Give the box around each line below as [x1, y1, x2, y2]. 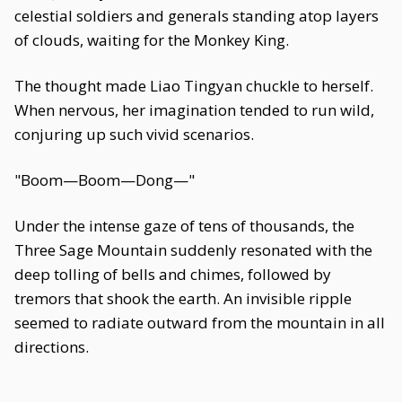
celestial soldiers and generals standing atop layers [14, 5, 379, 26]
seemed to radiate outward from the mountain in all [14, 312, 385, 333]
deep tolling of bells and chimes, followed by [14, 264, 331, 284]
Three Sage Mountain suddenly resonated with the [14, 240, 372, 260]
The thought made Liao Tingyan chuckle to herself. [14, 75, 373, 96]
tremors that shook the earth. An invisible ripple [14, 288, 352, 309]
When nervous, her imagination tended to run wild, [14, 100, 374, 120]
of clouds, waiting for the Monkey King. [14, 30, 289, 50]
